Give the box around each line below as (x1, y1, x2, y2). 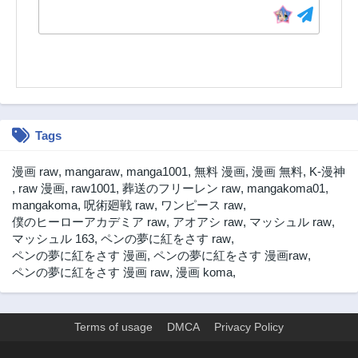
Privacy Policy (214, 320, 284, 334)
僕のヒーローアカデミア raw (12, 215, 166, 229)
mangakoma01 (247, 181, 325, 196)
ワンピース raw (161, 198, 243, 213)
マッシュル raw (249, 215, 332, 229)
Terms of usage (74, 320, 153, 334)
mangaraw (65, 165, 120, 179)
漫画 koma (176, 265, 233, 280)
